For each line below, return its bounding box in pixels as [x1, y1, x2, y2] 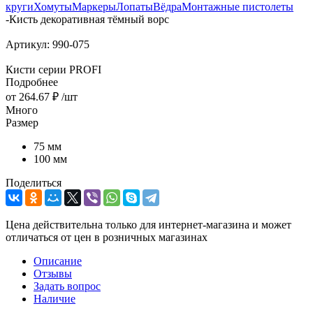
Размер [6, 116, 38, 129]
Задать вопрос [34, 279, 101, 292]
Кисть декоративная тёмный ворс [9, 13, 169, 25]
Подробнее [6, 75, 58, 88]
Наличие [34, 292, 75, 305]
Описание [34, 254, 82, 267]
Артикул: [6, 38, 50, 50]
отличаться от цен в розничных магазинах [6, 231, 208, 243]
